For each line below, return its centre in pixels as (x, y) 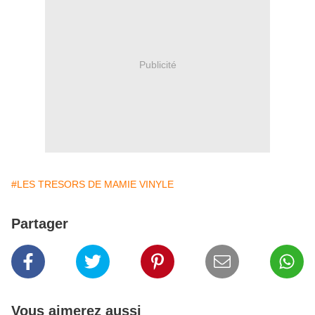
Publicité (157, 64)
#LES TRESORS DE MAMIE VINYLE (92, 185)
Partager (40, 224)
